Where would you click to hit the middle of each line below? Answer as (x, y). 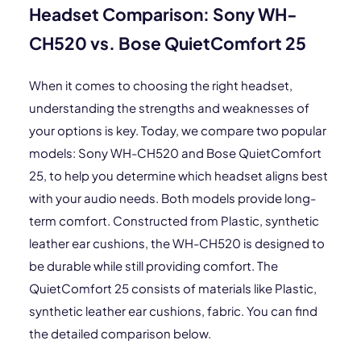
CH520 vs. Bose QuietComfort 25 (168, 43)
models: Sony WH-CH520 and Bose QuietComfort (175, 153)
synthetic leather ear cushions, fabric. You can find (173, 311)
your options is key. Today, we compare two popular (178, 130)
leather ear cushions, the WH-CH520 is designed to (177, 243)
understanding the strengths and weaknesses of (169, 108)
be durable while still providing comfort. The (154, 266)
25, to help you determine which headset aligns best (178, 175)
